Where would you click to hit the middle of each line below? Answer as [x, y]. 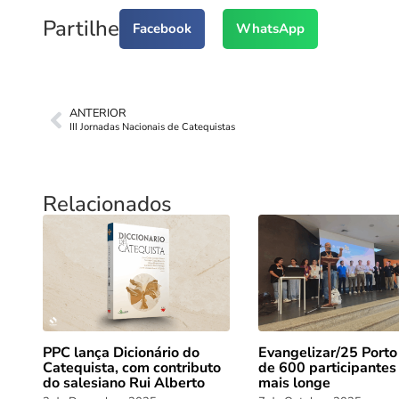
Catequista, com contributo [132, 368]
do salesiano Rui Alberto [124, 383]
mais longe [294, 383]
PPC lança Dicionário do [121, 353]
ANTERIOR [98, 113]
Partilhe [81, 29]
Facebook [162, 29]
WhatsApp [270, 29]
